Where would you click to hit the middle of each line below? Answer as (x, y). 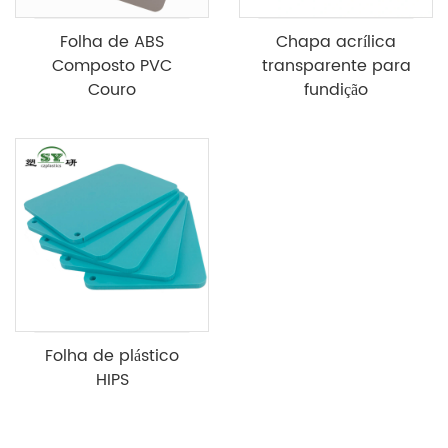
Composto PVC (112, 65)
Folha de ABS (112, 41)
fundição (336, 89)
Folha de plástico (112, 355)
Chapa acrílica (336, 41)
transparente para (336, 65)
